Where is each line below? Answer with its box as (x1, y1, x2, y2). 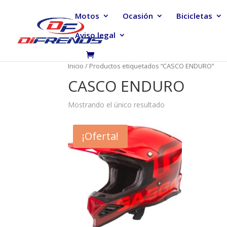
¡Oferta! (82, 129, 119, 143)
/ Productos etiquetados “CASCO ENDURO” (84, 61, 214, 70)
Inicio (68, 61, 84, 70)
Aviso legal (75, 30, 116, 40)
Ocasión (123, 11, 153, 21)
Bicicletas (176, 11, 212, 21)
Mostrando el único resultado (68, 99, 165, 109)
